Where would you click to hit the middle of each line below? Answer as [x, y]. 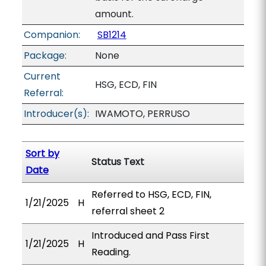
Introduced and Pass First [150, 235]
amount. [114, 14]
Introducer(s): [56, 114]
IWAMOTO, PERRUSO [142, 114]
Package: [45, 56]
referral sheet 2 [128, 211]
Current [42, 76]
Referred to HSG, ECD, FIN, [151, 194]
